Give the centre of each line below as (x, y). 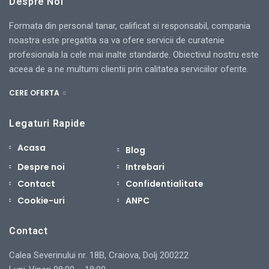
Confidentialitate (165, 184)
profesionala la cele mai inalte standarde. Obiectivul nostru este (134, 55)
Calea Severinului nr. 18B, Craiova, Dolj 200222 (99, 255)
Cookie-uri (41, 201)
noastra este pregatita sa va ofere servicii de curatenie (117, 41)
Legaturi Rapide (47, 124)
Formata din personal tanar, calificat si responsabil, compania (130, 26)
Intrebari (145, 167)
